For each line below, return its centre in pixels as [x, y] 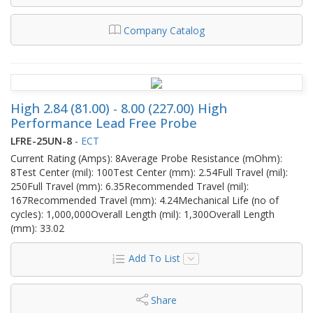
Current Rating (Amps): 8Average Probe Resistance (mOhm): [146, 158]
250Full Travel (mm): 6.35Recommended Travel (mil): [130, 186]
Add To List [154, 258]
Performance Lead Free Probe [104, 123]
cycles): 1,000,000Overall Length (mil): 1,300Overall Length [143, 214]
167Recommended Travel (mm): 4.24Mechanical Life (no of [145, 200]
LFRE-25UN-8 [41, 140]
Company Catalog [164, 30]
